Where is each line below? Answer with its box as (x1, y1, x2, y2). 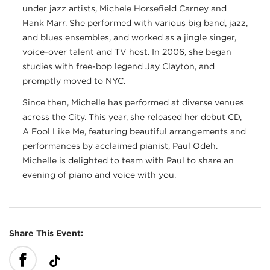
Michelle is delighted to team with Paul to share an (22, 155, 234, 165)
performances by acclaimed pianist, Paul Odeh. (22, 140, 218, 151)
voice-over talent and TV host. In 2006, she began (22, 46, 231, 57)
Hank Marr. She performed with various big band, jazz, (22, 17, 248, 28)
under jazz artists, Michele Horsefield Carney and (22, 3, 227, 13)
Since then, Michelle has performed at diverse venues (22, 97, 244, 107)
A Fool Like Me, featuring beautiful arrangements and (22, 126, 246, 136)
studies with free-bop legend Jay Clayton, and (22, 61, 215, 71)
